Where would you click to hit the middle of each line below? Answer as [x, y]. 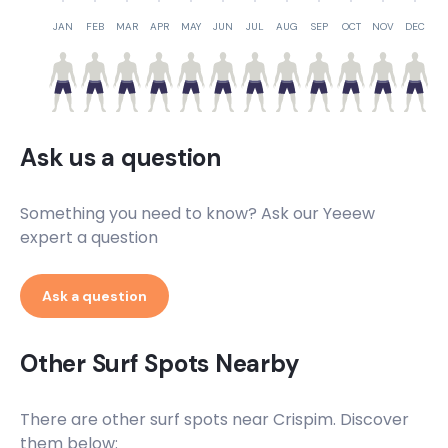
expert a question [89, 237]
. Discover [371, 419]
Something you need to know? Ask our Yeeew [197, 213]
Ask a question [94, 296]
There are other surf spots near [146, 419]
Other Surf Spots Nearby [160, 363]
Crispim [303, 419]
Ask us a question [120, 157]
